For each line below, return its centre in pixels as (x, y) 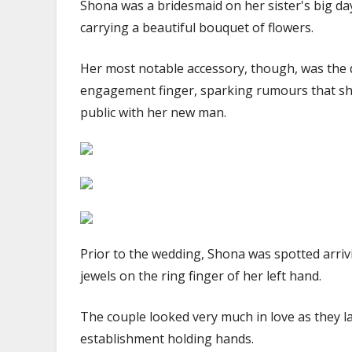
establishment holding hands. (167, 339)
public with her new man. (153, 112)
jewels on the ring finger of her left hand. (201, 276)
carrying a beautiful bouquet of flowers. (197, 27)
